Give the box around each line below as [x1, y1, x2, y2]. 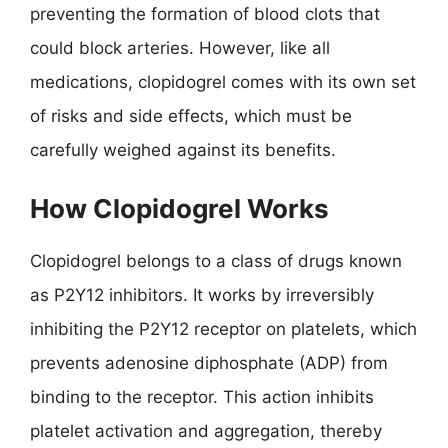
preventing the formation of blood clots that [30, 4, 380, 24]
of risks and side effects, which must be [30, 106, 352, 126]
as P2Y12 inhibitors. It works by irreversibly [30, 284, 374, 305]
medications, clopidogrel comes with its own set [30, 72, 416, 92]
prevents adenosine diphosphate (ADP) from [30, 352, 388, 373]
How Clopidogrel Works [30, 192, 329, 224]
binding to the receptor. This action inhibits [30, 386, 374, 407]
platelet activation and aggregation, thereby [30, 420, 382, 441]
